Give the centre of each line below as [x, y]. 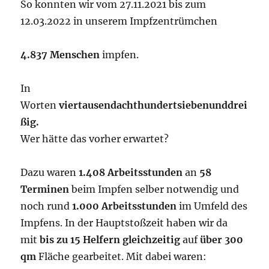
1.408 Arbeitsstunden [131, 172]
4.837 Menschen [60, 55]
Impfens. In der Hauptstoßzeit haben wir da [124, 223]
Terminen [45, 189]
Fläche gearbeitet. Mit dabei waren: [122, 256]
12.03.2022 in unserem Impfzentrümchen [119, 21]
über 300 [222, 240]
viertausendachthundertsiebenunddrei [153, 105]
